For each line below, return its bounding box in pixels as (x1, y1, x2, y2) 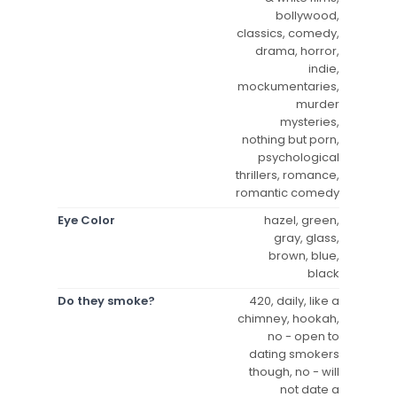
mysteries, (280, 113, 339, 130)
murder (296, 95, 339, 113)
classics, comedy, (237, 24, 339, 42)
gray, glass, (274, 229, 339, 246)
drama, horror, (255, 42, 339, 59)
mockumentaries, (237, 77, 339, 95)
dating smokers (249, 345, 339, 362)
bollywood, (276, 6, 339, 24)
